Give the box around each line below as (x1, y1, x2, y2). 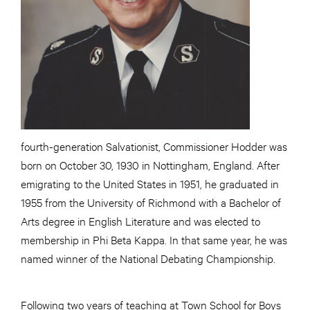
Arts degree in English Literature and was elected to (21, 213, 260, 228)
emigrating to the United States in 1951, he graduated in (21, 176, 279, 190)
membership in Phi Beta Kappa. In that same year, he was (21, 232, 287, 246)
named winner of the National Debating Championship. (21, 250, 275, 265)
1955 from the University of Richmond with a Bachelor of (21, 194, 281, 209)
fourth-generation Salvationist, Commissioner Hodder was (21, 138, 287, 153)
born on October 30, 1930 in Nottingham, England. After (21, 157, 280, 172)
